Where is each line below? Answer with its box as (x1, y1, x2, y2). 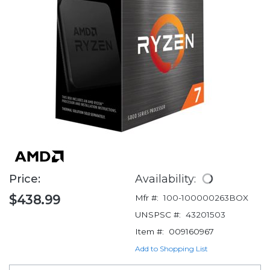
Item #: (135, 227, 164, 237)
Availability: (135, 172, 199, 186)
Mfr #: (135, 193, 159, 203)
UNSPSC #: (135, 210, 181, 220)
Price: (9, 172, 43, 186)
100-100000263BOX (163, 193, 248, 203)
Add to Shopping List (135, 244, 208, 254)
